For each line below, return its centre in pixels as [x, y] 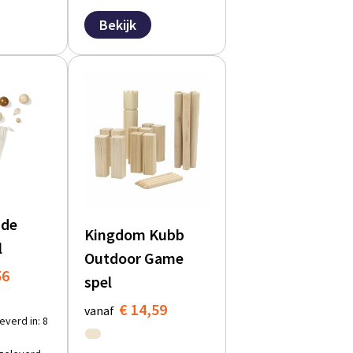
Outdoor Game [134, 258]
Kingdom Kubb [135, 235]
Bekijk [118, 25]
